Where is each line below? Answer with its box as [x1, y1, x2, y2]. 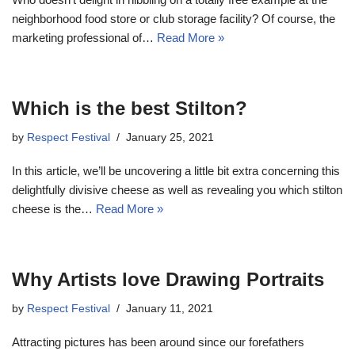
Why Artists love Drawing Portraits [12, 268, 324, 290]
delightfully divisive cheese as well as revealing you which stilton [12, 182, 342, 197]
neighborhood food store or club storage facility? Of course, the [12, 11, 335, 25]
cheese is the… [12, 201, 96, 216]
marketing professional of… [12, 30, 157, 44]
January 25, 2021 [126, 131, 214, 143]
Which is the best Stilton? [12, 97, 247, 119]
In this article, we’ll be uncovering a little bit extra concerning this [12, 163, 340, 177]
